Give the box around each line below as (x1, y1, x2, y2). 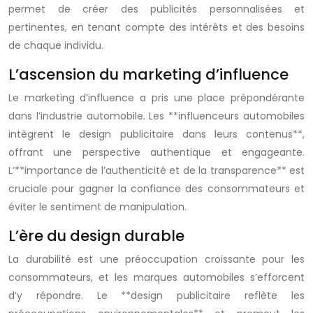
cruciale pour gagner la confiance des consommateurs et (8, 182, 305, 196)
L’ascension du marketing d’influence (8, 64, 289, 85)
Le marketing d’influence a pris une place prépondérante (8, 91, 305, 105)
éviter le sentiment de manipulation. (8, 200, 187, 214)
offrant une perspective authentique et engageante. (8, 145, 305, 159)
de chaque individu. (8, 38, 103, 52)
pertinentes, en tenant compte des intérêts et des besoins (8, 20, 305, 34)
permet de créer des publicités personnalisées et (8, 2, 305, 16)
